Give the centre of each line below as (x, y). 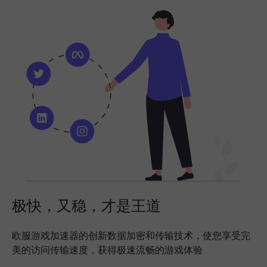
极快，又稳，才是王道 (86, 205)
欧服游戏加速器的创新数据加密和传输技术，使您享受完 (131, 235)
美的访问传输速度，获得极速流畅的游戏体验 (107, 249)
